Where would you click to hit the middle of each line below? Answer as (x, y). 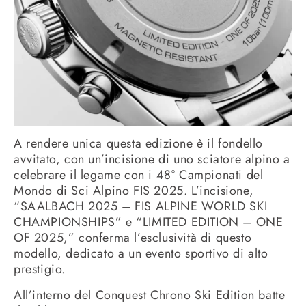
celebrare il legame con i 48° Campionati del (139, 175)
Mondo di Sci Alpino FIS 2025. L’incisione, (134, 191)
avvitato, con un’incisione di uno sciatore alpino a (152, 159)
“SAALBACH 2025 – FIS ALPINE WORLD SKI (141, 207)
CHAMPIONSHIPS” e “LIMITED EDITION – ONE (149, 222)
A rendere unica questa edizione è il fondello (139, 144)
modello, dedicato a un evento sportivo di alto (141, 254)
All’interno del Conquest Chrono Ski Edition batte (150, 295)
